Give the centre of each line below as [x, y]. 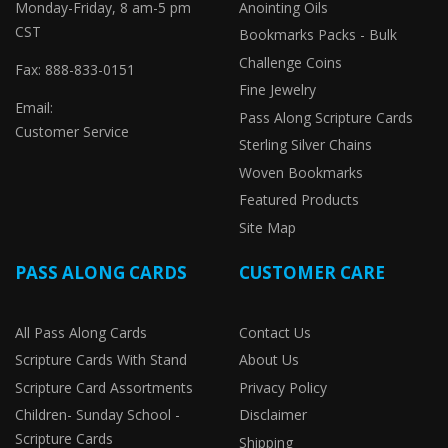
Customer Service [72, 131]
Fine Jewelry [277, 89]
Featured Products [299, 199]
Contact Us [275, 332]
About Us [269, 359]
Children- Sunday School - [97, 414]
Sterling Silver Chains [305, 144]
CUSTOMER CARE [312, 272]
